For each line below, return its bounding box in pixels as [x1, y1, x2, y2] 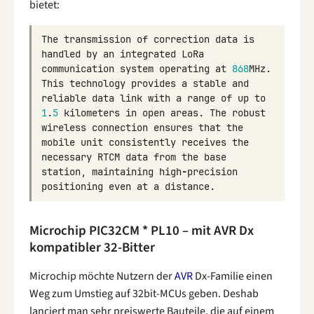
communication [41, 62, 114, 76]
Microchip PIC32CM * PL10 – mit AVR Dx [29, 221, 254, 240]
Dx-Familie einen [193, 268, 273, 284]
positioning [41, 180, 103, 193]
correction [153, 33, 210, 46]
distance [165, 180, 210, 193]
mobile [41, 136, 75, 149]
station [41, 165, 81, 179]
